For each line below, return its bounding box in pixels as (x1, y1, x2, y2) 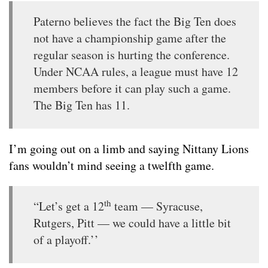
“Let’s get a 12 (33, 198, 104, 215)
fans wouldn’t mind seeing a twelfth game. (9, 157, 214, 174)
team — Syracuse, (111, 198, 203, 215)
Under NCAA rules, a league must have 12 (33, 63, 238, 80)
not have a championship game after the (33, 30, 226, 47)
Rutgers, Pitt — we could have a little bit (33, 215, 231, 232)
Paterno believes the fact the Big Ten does (33, 13, 236, 30)
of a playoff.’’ (33, 232, 99, 248)
